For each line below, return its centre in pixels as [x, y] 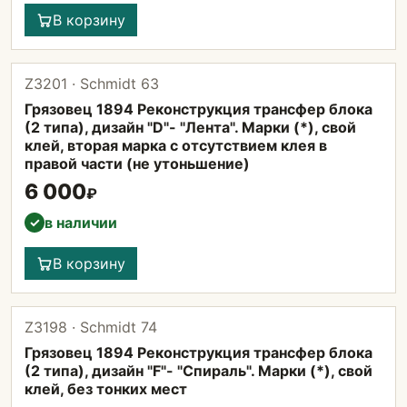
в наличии [81, 223]
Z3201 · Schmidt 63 [92, 84]
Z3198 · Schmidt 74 [91, 327]
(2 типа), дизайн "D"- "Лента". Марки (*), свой [190, 127]
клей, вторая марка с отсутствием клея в [176, 145]
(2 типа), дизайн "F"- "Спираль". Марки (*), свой [199, 371]
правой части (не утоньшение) [137, 164]
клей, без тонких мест [106, 389]
